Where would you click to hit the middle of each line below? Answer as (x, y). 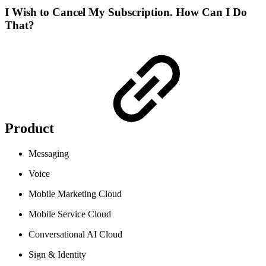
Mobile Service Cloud (70, 214)
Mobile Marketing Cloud (75, 194)
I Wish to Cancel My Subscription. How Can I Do (126, 12)
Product (31, 128)
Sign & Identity (57, 254)
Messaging (49, 153)
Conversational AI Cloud (75, 234)
